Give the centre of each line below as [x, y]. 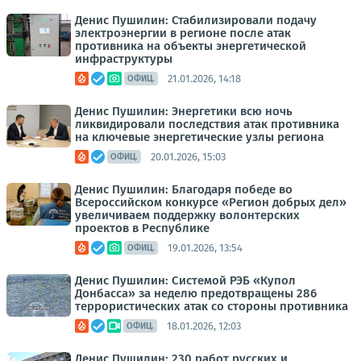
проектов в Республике [142, 228]
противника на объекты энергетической [191, 46]
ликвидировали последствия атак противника [207, 124]
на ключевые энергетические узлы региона [199, 137]
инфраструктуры [124, 59]
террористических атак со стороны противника [212, 306]
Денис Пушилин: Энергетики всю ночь [184, 111]
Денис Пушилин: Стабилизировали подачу [196, 20]
